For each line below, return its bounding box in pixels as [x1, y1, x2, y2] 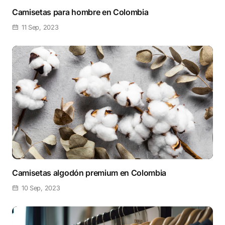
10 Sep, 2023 [22, 184, 60, 192]
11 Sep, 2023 [22, 23, 59, 31]
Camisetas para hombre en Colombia [12, 7, 149, 17]
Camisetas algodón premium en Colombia [12, 168, 167, 178]
